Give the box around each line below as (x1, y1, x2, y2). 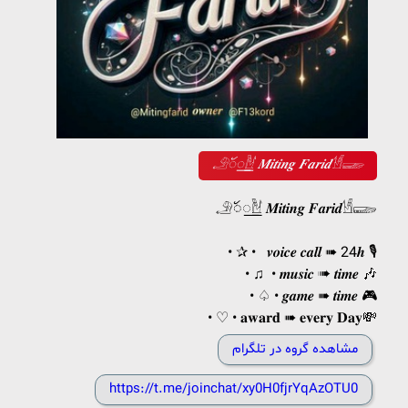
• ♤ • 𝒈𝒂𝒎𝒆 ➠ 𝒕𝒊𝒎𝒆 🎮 (250, 287, 377, 307)
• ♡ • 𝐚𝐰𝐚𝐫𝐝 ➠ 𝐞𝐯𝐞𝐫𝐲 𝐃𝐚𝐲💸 (208, 309, 377, 329)
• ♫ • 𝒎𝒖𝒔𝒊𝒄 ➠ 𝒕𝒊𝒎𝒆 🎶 (245, 265, 377, 285)
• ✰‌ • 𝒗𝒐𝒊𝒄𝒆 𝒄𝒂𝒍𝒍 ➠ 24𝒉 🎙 (228, 243, 377, 263)
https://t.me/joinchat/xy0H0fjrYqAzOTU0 (109, 380, 358, 399)
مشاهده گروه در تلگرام (232, 340, 358, 359)
